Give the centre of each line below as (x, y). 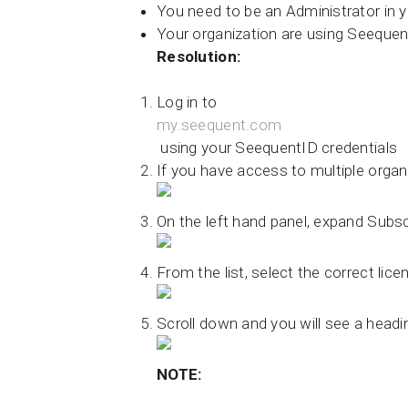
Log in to (189, 102)
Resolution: (199, 56)
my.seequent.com (219, 125)
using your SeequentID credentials (277, 148)
